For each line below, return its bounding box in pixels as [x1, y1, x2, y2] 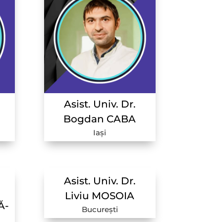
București [81, 205, 118, 215]
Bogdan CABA [63, 112, 136, 125]
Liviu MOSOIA [65, 190, 135, 202]
